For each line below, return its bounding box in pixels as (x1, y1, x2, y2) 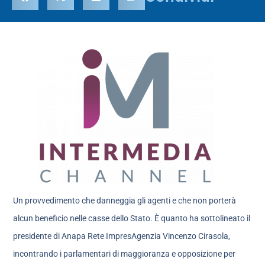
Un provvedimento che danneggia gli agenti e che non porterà (13, 196, 237, 205)
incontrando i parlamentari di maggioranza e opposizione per (13, 249, 236, 258)
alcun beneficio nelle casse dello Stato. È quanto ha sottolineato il (13, 214, 251, 223)
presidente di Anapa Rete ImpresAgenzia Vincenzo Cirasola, (13, 231, 231, 241)
